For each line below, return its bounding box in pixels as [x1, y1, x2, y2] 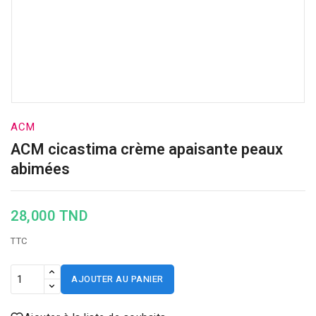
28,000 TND [11, 206, 87, 226]
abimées [11, 158, 70, 181]
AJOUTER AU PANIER [71, 272, 164, 286]
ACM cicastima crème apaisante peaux [11, 138, 283, 161]
